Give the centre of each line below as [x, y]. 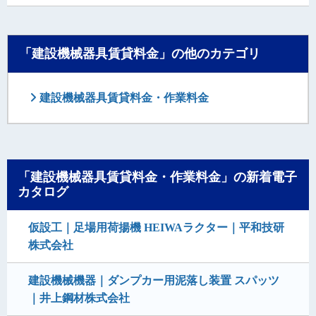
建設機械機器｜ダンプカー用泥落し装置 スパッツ [154, 281]
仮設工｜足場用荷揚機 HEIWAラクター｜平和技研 [156, 228]
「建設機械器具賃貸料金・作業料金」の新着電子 [157, 177]
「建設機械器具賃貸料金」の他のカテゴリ [140, 54]
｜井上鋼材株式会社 [79, 298]
